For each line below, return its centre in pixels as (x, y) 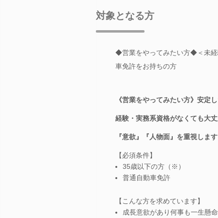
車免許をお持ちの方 (146, 66)
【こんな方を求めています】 (160, 201)
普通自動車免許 (146, 177)
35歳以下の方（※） (154, 166)
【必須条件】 (136, 155)
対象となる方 (125, 15)
